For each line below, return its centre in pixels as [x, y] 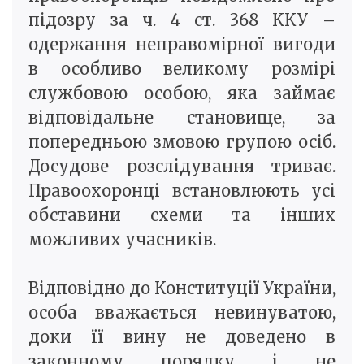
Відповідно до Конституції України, [182, 288]
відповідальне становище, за [182, 118]
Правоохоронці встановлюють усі [182, 191]
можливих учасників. [122, 240]
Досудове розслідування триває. [182, 167]
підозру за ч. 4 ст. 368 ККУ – [182, 20]
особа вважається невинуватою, [182, 313]
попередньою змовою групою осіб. [182, 142]
